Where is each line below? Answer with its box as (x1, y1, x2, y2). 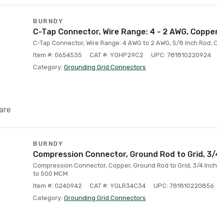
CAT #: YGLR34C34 (90, 182, 146, 189)
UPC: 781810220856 (154, 182, 214, 189)
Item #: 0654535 (33, 51, 82, 59)
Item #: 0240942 (33, 182, 82, 189)
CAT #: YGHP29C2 (90, 51, 143, 59)
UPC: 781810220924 (151, 51, 211, 59)
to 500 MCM (33, 170, 68, 177)
